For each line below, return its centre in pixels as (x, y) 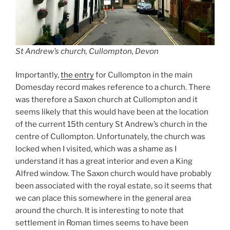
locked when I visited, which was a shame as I (96, 149)
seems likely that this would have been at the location (112, 112)
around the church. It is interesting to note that (100, 211)
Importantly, (38, 75)
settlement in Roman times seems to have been (102, 223)
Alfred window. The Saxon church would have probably (113, 174)
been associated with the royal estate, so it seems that (114, 186)
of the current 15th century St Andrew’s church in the (111, 124)
